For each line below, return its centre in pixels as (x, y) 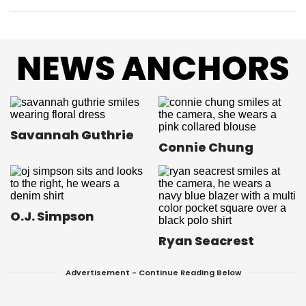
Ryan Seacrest (206, 241)
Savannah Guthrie (72, 135)
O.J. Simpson (52, 217)
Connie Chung (206, 148)
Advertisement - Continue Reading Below (153, 273)
